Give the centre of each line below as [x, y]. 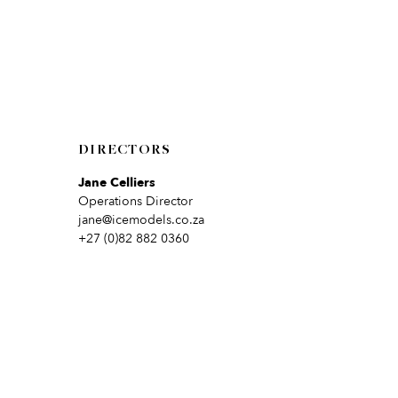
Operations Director [135, 201]
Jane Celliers [117, 183]
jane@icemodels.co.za [141, 220]
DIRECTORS [125, 150]
